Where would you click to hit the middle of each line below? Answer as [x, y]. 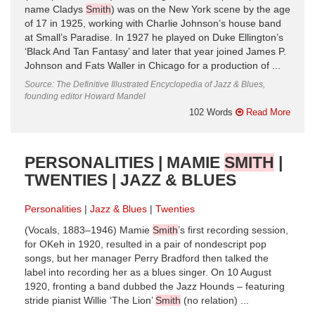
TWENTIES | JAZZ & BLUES [130, 180]
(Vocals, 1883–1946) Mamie [89, 230]
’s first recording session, [233, 230]
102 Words [212, 112]
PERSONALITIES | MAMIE [124, 162]
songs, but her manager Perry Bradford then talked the [147, 258]
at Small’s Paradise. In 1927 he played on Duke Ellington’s [154, 37]
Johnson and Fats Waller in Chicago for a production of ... [153, 65]
